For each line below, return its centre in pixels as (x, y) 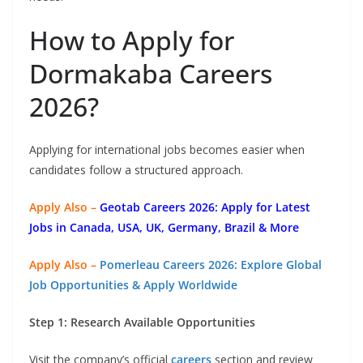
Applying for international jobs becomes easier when (167, 149)
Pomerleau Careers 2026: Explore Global (211, 264)
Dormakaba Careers (151, 73)
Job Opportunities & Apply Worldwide (133, 284)
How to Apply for (132, 40)
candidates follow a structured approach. (136, 169)
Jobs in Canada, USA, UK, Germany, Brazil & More (164, 227)
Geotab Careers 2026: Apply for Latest (205, 207)
